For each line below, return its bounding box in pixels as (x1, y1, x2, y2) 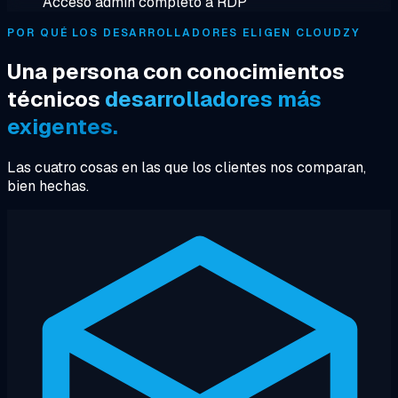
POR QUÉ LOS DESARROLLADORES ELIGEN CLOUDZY (7, 25, 360, 40)
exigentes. (7, 112, 118, 140)
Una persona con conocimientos (7, 57, 345, 85)
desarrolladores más (105, 84, 322, 113)
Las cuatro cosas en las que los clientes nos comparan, (7, 157, 366, 177)
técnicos (7, 84, 105, 113)
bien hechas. (7, 176, 89, 195)
